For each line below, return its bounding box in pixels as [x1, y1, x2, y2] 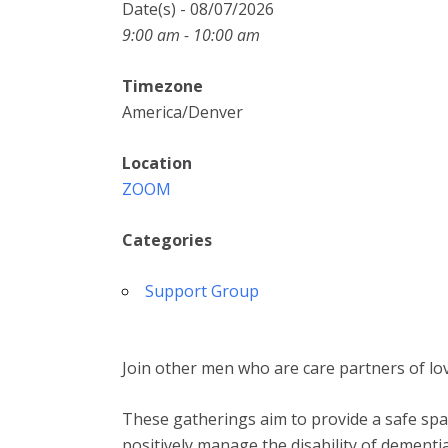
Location [122, 152, 192, 174]
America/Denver [122, 101, 243, 123]
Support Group [145, 280, 259, 302]
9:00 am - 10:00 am [122, 24, 260, 46]
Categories [122, 229, 212, 251]
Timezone [122, 75, 203, 97]
